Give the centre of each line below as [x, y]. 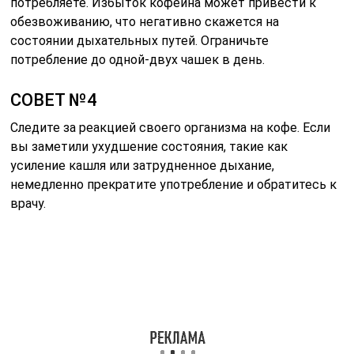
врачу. [28, 204]
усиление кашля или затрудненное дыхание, [143, 166]
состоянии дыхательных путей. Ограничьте [140, 41]
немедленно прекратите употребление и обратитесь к [174, 185]
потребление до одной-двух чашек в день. [138, 60]
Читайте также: [208, 259]
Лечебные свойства [238, 279]
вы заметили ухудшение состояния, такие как [149, 147]
